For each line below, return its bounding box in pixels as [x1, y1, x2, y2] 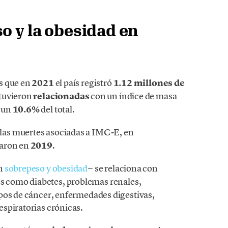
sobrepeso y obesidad [4, 162, 88, 174]
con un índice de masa [89, 90, 177, 102]
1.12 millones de [113, 76, 185, 89]
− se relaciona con [88, 162, 158, 174]
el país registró [53, 76, 113, 89]
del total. [39, 103, 75, 115]
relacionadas [33, 90, 90, 102]
